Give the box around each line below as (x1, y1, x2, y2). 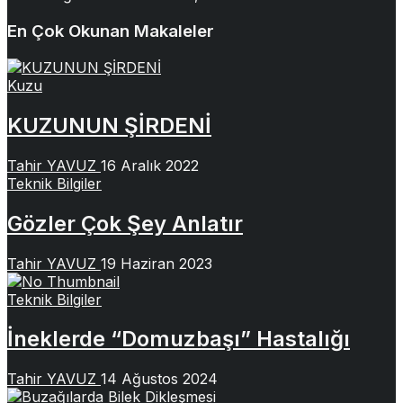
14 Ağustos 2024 (101, 370, 218, 389)
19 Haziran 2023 (101, 254, 212, 273)
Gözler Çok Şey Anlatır (7, 210, 243, 237)
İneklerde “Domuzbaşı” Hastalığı (7, 326, 350, 353)
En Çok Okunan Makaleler (7, 21, 214, 42)
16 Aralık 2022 (101, 156, 199, 175)
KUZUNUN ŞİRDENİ (7, 112, 211, 139)
